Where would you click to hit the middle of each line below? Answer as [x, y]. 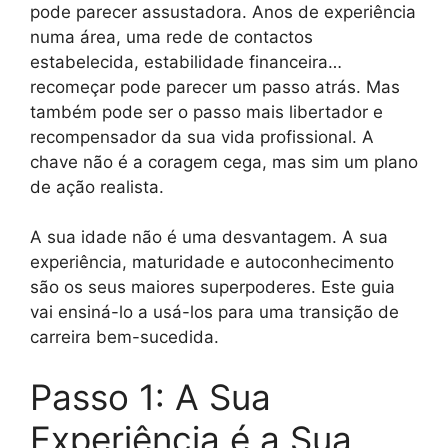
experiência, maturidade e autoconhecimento [212, 262]
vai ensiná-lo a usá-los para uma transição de [214, 312]
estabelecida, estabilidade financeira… [186, 61]
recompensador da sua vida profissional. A [202, 136]
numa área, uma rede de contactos [171, 36]
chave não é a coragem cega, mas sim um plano [224, 161]
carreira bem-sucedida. [124, 337]
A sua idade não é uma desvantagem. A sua [209, 237]
